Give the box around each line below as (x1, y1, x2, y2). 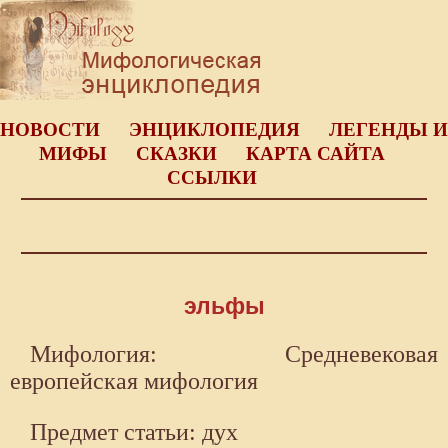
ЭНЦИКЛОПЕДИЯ (129, 119, 300, 140)
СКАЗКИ (135, 143, 217, 164)
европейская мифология (10, 368, 258, 395)
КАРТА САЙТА (245, 143, 385, 164)
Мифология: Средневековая (30, 341, 438, 368)
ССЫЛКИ (166, 167, 257, 188)
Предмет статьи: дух (30, 419, 238, 446)
